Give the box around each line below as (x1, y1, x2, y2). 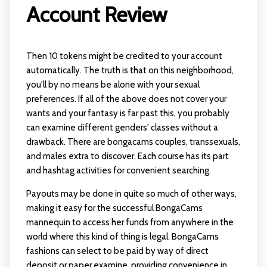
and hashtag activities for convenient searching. (26, 165, 211, 176)
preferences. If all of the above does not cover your (26, 94, 226, 105)
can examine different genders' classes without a (26, 122, 218, 133)
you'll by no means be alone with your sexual (26, 79, 200, 91)
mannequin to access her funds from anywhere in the (26, 217, 234, 228)
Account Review (26, 2, 167, 28)
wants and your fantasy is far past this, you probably (26, 108, 229, 119)
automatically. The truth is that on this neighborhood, (26, 65, 234, 76)
